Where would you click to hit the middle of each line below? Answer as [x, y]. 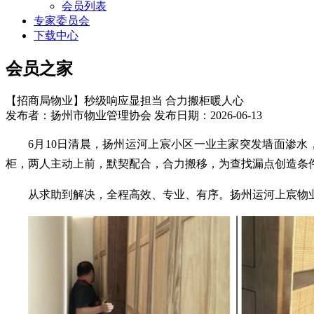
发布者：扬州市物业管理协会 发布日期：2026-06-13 [134, 115]
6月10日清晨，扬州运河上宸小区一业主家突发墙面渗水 [168, 144]
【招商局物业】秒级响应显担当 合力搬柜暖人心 [125, 100]
